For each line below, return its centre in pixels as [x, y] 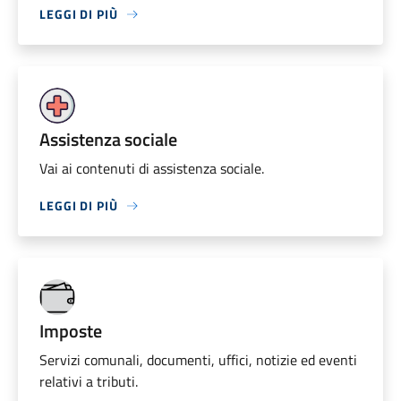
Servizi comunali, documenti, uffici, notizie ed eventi [198, 360]
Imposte [71, 331]
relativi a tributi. [89, 382]
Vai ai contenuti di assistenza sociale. [152, 169]
